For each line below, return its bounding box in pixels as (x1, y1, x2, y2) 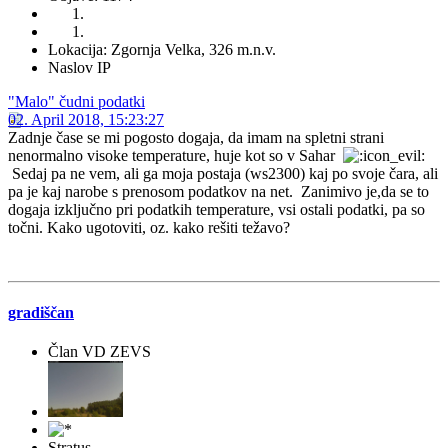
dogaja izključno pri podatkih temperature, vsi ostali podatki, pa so (8, 200, 425, 218)
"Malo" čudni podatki (8, 92, 145, 110)
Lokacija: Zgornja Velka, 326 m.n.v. (48, 40, 276, 58)
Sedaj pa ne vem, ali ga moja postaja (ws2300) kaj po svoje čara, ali (8, 164, 438, 182)
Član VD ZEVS (48, 343, 151, 361)
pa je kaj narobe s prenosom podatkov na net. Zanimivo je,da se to (8, 182, 429, 200)
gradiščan (8, 303, 74, 321)
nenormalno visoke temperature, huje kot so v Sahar (8, 146, 343, 164)
